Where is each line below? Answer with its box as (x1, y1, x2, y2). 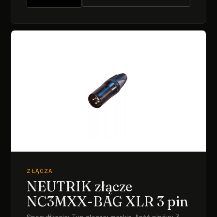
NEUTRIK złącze (27, 178, 133, 195)
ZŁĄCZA (27, 167, 53, 175)
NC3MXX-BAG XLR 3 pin (27, 193, 189, 210)
